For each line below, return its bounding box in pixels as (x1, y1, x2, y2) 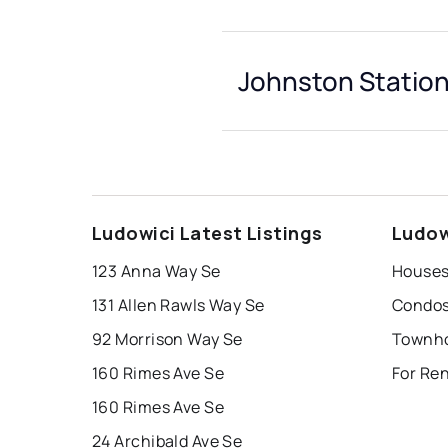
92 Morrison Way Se (92, 328, 243, 351)
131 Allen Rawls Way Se (92, 294, 265, 317)
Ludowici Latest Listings (92, 221, 323, 246)
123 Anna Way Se (92, 260, 221, 283)
